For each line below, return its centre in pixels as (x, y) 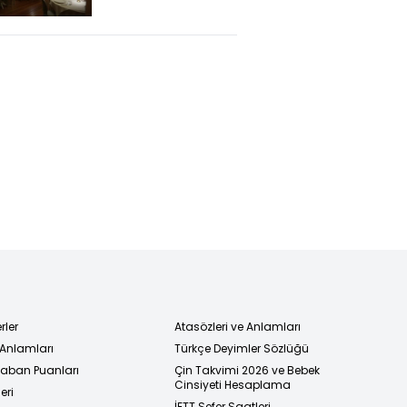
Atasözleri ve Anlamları (238, 326)
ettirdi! (134, 13)
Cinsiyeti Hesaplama (233, 384)
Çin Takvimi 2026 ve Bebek (247, 370)
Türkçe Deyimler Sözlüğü (242, 348)
